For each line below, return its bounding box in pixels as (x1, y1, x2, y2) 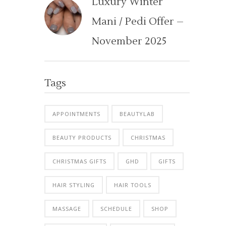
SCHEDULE (100, 205, 132, 212)
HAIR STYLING (52, 181, 95, 189)
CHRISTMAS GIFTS (52, 157, 106, 165)
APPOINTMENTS (52, 110, 100, 118)
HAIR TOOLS (114, 181, 151, 189)
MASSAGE (52, 205, 81, 212)
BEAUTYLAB (120, 110, 155, 118)
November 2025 (92, 35, 166, 48)
